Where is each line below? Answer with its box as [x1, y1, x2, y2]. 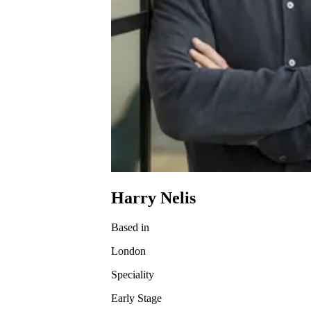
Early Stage [110, 292, 162, 305]
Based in [110, 221, 149, 234]
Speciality [110, 269, 154, 281]
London [110, 245, 146, 258]
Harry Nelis [110, 189, 196, 208]
